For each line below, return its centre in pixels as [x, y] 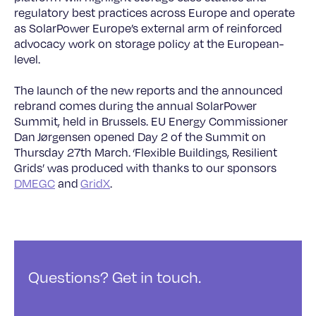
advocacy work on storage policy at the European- [149, 44]
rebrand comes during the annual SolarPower [135, 106]
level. [27, 59]
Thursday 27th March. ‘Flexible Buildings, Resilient [146, 152]
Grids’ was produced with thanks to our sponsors [145, 168]
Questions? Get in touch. [115, 277]
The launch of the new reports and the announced [148, 90]
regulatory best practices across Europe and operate [154, 13]
